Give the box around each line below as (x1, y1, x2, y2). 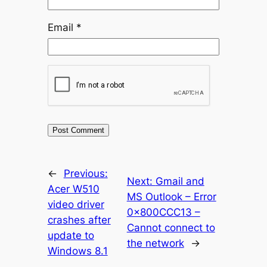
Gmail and (155, 175, 204, 188)
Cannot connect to (126, 222, 215, 234)
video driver (47, 198, 104, 211)
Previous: (63, 167, 108, 180)
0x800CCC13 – (126, 206, 200, 219)
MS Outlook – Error (126, 191, 216, 203)
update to (47, 229, 94, 242)
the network (126, 237, 184, 250)
